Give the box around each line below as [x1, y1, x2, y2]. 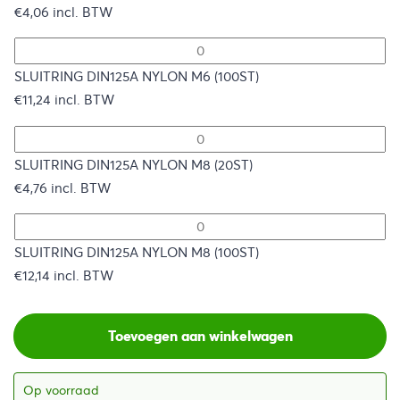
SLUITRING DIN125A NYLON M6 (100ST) [14, 69, 259, 86]
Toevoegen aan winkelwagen [107, 327, 293, 346]
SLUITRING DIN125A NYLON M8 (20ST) [14, 156, 253, 173]
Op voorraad [23, 381, 99, 398]
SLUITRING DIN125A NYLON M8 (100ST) [14, 245, 259, 262]
